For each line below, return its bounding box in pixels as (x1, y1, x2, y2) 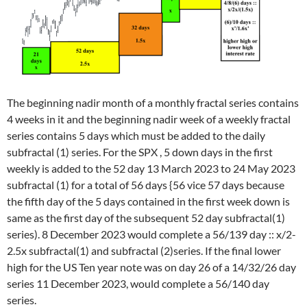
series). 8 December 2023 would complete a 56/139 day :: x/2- (7, 228, 296, 241)
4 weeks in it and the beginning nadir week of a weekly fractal (7, 112, 291, 125)
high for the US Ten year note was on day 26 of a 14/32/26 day (7, 260, 296, 273)
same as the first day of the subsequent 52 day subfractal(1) (7, 211, 285, 224)
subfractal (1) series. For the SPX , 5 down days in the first (7, 145, 273, 158)
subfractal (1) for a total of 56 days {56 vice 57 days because (7, 178, 284, 191)
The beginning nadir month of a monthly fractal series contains (7, 96, 299, 109)
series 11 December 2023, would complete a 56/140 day (7, 277, 269, 290)
